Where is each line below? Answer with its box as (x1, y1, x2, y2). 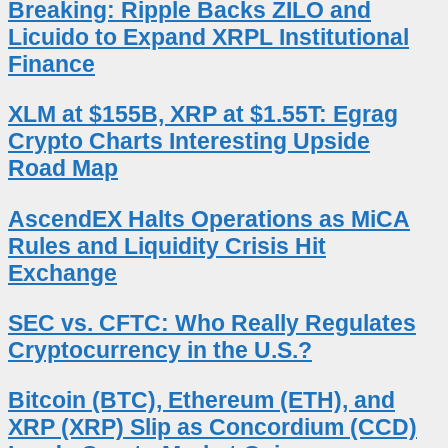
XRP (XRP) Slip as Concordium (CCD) (8, 414, 417, 441)
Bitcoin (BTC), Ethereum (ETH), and (8, 387, 395, 414)
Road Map (8, 155, 118, 182)
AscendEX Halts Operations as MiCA (8, 205, 410, 232)
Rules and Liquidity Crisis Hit (8, 232, 326, 259)
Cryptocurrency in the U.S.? (8, 336, 312, 363)
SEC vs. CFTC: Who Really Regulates (8, 309, 416, 336)
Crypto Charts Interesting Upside (8, 128, 370, 155)
